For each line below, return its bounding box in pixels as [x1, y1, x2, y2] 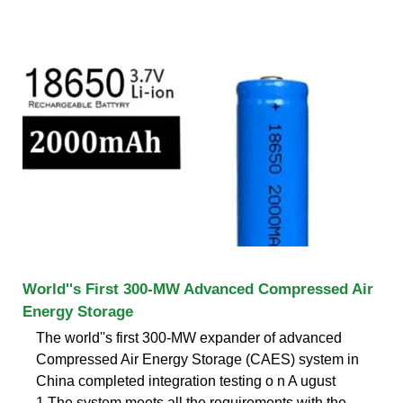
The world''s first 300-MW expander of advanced [36, 329, 342, 345]
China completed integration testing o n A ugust [36, 372, 336, 389]
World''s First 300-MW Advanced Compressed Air [22, 280, 373, 298]
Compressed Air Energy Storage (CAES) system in [36, 351, 359, 367]
